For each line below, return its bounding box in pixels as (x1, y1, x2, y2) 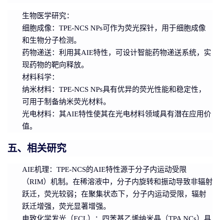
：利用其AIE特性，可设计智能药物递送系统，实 (52, 48, 211, 56)
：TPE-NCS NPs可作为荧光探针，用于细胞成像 (52, 24, 206, 32)
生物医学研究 (22, 11, 66, 20)
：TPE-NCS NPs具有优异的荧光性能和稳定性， (52, 85, 206, 93)
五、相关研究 (7, 142, 66, 154)
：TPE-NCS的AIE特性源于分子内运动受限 (49, 165, 187, 173)
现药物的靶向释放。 (22, 60, 88, 69)
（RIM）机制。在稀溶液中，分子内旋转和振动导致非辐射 (22, 177, 213, 186)
